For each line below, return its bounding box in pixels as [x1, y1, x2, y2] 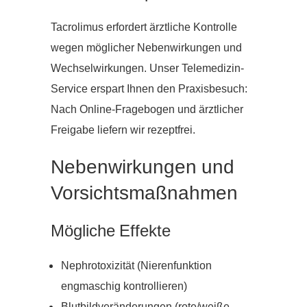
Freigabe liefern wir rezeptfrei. [51, 123, 195, 138]
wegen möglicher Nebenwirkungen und [51, 40, 242, 56]
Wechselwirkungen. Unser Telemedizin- [51, 61, 244, 77]
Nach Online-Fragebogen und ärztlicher [51, 102, 243, 118]
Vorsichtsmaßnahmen [51, 180, 238, 207]
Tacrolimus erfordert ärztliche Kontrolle [51, 20, 237, 36]
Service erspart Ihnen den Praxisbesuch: [51, 82, 247, 97]
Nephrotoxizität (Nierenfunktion [61, 258, 212, 274]
